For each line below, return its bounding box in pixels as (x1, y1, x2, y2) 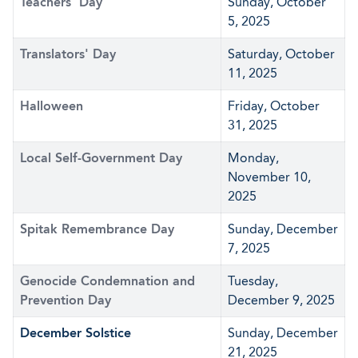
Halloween (20, 98, 83, 113)
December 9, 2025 (228, 292, 335, 308)
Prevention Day (20, 292, 111, 308)
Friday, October (228, 98, 320, 113)
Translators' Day (20, 46, 116, 62)
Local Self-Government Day (20, 150, 182, 165)
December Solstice (20, 325, 131, 340)
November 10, (228, 169, 311, 185)
